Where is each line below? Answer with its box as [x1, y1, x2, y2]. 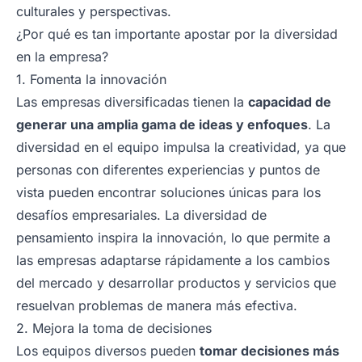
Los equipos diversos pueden [16, 342, 200, 359]
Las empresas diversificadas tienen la [16, 93, 248, 110]
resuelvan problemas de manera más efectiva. [16, 297, 297, 314]
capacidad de [248, 93, 331, 110]
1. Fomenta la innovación [16, 70, 166, 87]
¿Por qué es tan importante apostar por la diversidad [16, 25, 338, 42]
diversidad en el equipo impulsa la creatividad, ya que [16, 138, 346, 155]
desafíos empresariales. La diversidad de [16, 206, 267, 223]
